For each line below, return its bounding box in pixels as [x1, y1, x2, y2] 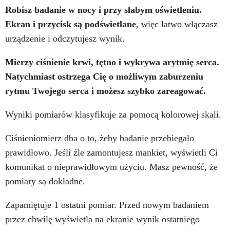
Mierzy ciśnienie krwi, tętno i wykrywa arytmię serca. [5, 56, 219, 67]
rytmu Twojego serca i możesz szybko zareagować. [5, 85, 206, 96]
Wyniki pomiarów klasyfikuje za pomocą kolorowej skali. [5, 109, 221, 120]
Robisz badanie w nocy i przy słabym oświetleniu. [5, 4, 202, 15]
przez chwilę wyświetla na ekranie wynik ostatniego [5, 214, 200, 224]
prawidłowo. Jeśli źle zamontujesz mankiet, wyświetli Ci [5, 147, 218, 158]
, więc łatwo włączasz [136, 18, 218, 29]
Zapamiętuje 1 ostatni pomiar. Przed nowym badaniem [5, 199, 209, 210]
